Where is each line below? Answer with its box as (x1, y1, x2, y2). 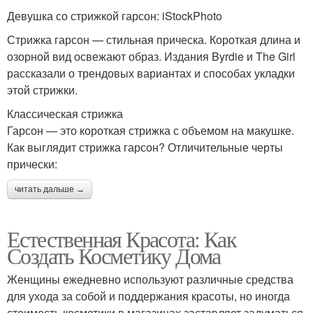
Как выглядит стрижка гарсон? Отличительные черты (7, 139, 283, 156)
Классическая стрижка (7, 105, 123, 122)
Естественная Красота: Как (7, 224, 236, 254)
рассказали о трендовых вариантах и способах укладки (7, 65, 295, 82)
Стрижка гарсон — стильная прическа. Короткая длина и (7, 31, 300, 48)
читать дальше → (15, 184, 85, 195)
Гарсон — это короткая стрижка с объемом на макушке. (7, 122, 294, 139)
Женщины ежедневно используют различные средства (7, 271, 293, 288)
